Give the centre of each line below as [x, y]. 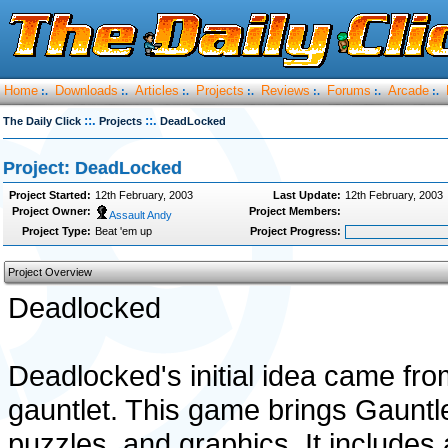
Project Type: [56, 231]
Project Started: [50, 195]
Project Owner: [51, 211]
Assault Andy [140, 215]
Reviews [285, 90]
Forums [349, 90]
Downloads [86, 90]
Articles [157, 90]
